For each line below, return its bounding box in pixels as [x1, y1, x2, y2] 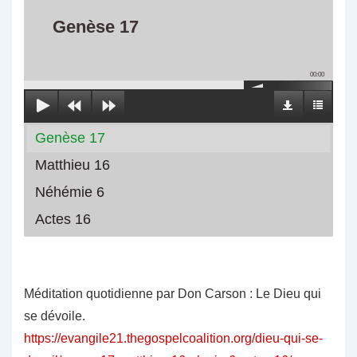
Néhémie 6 [35, 184, 104, 201]
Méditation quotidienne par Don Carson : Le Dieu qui [24, 287, 321, 301]
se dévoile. [24, 309, 85, 324]
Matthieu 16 [35, 157, 110, 174]
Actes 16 [35, 211, 91, 228]
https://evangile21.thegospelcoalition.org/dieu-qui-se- [24, 331, 323, 346]
